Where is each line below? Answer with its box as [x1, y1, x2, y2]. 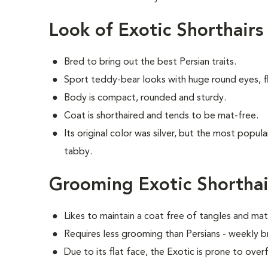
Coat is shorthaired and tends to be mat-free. [64, 111, 259, 121]
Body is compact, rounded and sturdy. [64, 93, 227, 103]
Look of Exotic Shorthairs [49, 22, 264, 40]
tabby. [64, 147, 93, 157]
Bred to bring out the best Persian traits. [64, 57, 237, 67]
